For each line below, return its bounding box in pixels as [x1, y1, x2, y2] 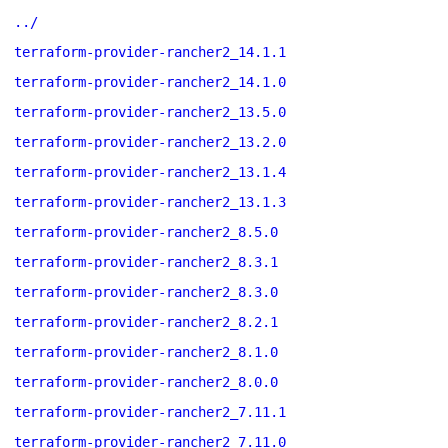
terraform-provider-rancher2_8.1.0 [14, 344, 278, 360]
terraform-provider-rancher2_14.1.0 [14, 74, 286, 90]
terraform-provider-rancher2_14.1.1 [14, 44, 286, 60]
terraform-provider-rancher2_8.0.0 [14, 374, 278, 390]
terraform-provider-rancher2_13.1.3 [14, 194, 286, 210]
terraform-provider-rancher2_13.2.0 [14, 134, 286, 150]
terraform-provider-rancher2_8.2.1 [14, 314, 278, 330]
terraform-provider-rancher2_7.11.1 [14, 404, 286, 420]
